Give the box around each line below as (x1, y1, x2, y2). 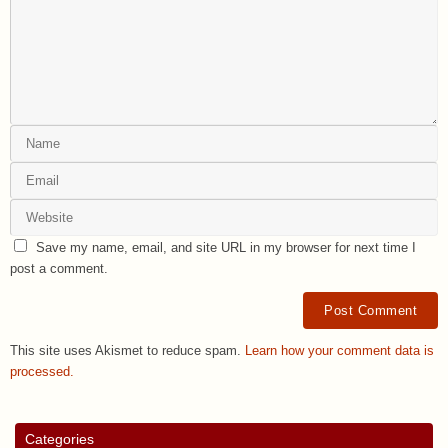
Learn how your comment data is (245, 343, 434, 358)
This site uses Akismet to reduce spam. (10, 343, 245, 358)
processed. (10, 364, 74, 379)
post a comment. (10, 261, 108, 276)
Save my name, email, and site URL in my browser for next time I (36, 240, 417, 255)
